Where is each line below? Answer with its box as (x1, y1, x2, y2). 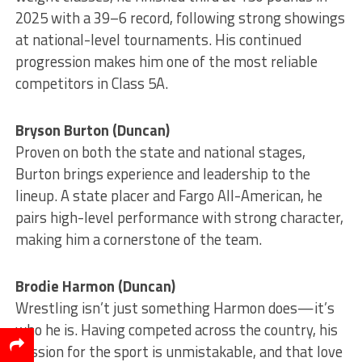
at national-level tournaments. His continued (15, 28, 301, 52)
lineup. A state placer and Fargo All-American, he (15, 184, 322, 208)
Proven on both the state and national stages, (15, 141, 305, 164)
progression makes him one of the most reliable (15, 50, 318, 74)
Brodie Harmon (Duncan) (15, 275, 175, 298)
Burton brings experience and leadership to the (15, 162, 310, 186)
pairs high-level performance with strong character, (15, 206, 343, 229)
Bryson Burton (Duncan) (15, 119, 170, 142)
